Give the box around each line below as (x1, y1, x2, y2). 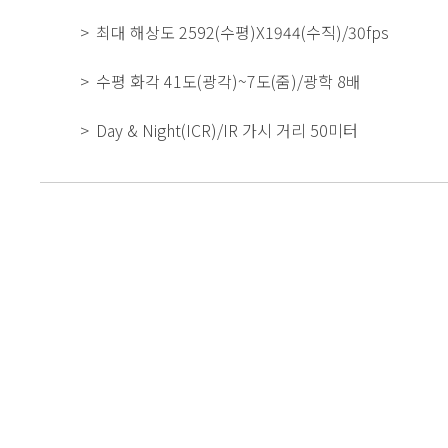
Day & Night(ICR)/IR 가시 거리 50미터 (96, 118, 359, 142)
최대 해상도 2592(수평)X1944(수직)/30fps (96, 20, 390, 44)
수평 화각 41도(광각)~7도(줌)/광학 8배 (96, 69, 362, 93)
